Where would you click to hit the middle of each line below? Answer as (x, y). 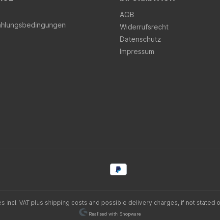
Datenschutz (140, 39)
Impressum (137, 52)
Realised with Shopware (114, 213)
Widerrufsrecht (144, 27)
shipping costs (66, 202)
